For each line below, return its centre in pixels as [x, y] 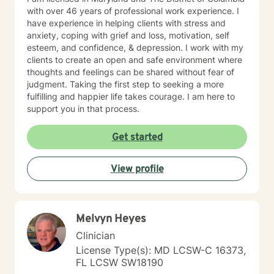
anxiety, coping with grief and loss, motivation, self [128, 35]
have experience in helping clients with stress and [126, 23]
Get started [137, 138]
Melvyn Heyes [111, 219]
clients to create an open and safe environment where [135, 60]
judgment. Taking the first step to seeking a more [125, 84]
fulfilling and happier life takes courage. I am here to [131, 96]
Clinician [95, 235]
